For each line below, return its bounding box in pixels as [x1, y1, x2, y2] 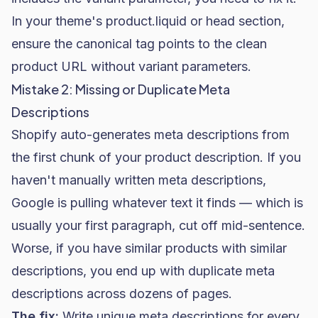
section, [235, 13, 285, 28]
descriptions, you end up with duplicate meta [11, 263, 275, 278]
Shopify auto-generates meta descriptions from [11, 127, 290, 142]
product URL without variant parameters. [11, 59, 251, 74]
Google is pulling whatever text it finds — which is [11, 195, 303, 210]
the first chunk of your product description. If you [11, 150, 301, 165]
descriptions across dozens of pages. [11, 286, 232, 301]
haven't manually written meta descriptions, [11, 172, 266, 187]
